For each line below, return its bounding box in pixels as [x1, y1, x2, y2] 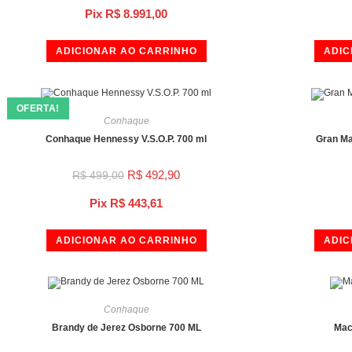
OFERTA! [16, 103, 60, 114]
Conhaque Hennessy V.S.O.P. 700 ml [46, 133, 207, 145]
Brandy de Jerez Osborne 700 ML [51, 322, 201, 333]
